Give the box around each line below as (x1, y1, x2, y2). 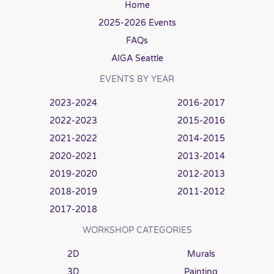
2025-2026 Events (98, 18, 176, 28)
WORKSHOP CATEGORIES (82, 225, 192, 235)
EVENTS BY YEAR (100, 74, 174, 84)
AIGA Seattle (111, 53, 163, 64)
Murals (187, 249, 215, 259)
